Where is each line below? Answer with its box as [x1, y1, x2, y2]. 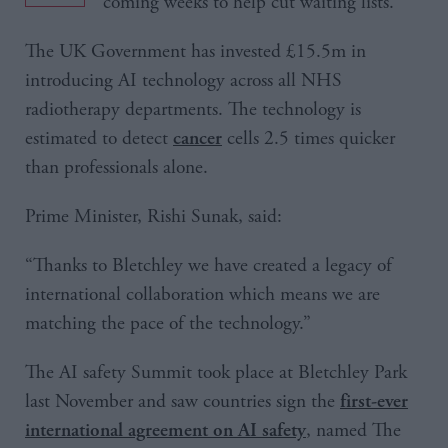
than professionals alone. [25, 155, 213, 180]
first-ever [340, 390, 408, 412]
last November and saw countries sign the [25, 389, 340, 414]
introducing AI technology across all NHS [25, 68, 342, 93]
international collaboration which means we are [25, 282, 380, 307]
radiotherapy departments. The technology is [25, 97, 361, 122]
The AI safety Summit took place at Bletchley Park [25, 360, 407, 385]
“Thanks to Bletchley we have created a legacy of [25, 253, 392, 278]
